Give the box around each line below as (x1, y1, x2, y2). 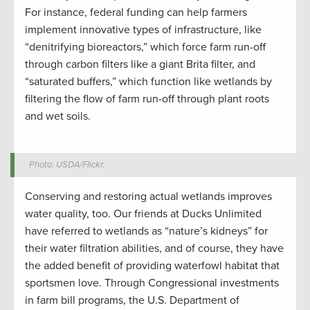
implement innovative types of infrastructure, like (25, 23, 262, 37)
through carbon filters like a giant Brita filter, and (25, 57, 255, 72)
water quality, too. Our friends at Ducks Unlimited (25, 207, 262, 221)
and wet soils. (25, 109, 91, 124)
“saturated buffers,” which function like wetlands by (25, 75, 272, 89)
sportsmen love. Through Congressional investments (25, 276, 279, 291)
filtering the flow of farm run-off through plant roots (25, 92, 269, 107)
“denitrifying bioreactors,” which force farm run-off (25, 40, 266, 55)
